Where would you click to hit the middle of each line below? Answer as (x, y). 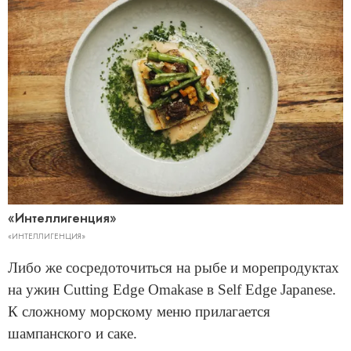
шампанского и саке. (72, 334)
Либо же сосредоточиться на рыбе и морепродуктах (174, 268)
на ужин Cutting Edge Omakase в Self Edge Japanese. (172, 290)
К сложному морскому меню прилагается (139, 312)
